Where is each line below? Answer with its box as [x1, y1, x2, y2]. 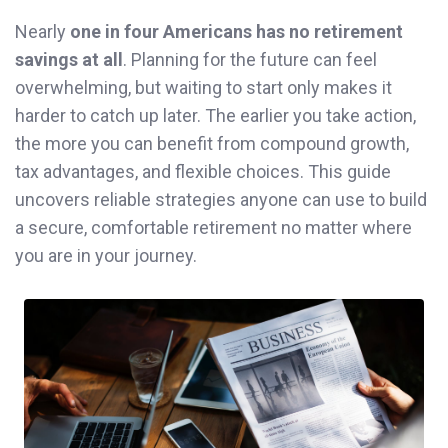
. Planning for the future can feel [123, 48, 377, 70]
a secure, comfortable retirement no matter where [15, 216, 412, 238]
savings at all [15, 48, 123, 70]
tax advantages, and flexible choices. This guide [15, 160, 391, 182]
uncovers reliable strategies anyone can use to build [15, 188, 427, 210]
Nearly [15, 20, 70, 42]
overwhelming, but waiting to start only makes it [15, 76, 392, 98]
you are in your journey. [15, 244, 197, 266]
